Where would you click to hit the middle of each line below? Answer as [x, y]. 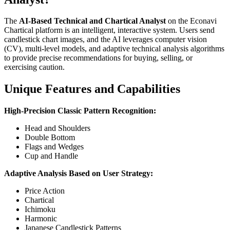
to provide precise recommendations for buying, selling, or [98, 58]
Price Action [45, 191]
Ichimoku [40, 209]
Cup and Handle [51, 156]
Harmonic [41, 219]
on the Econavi [191, 21]
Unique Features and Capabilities [92, 89]
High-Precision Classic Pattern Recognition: [80, 111]
